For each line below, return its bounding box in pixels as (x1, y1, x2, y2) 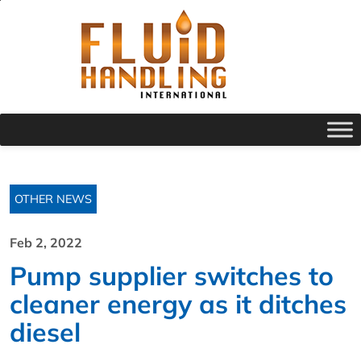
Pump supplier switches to (10, 259, 334, 292)
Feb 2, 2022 (10, 234, 82, 251)
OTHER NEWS (15, 192, 92, 206)
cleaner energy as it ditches (10, 288, 346, 320)
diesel (10, 316, 81, 348)
